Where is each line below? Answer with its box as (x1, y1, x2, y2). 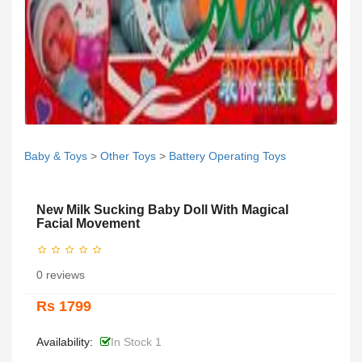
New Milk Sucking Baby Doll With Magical (36, 203, 288, 217)
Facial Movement (36, 217, 140, 230)
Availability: (36, 335, 93, 349)
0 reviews (36, 268, 85, 282)
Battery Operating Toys (169, 149, 286, 162)
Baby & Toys (24, 149, 87, 162)
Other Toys (100, 149, 156, 162)
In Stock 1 (111, 335, 162, 349)
